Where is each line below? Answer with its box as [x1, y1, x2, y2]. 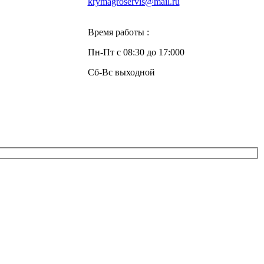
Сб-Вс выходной [87, 67, 155, 77]
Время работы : [87, 27, 149, 37]
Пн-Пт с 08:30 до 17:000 [87, 47, 184, 57]
